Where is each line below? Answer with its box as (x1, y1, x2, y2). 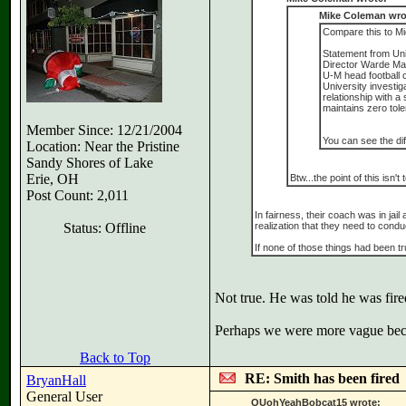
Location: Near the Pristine (26, 139, 179, 154)
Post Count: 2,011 (26, 188, 129, 203)
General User (26, 389, 102, 404)
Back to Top (80, 350, 150, 365)
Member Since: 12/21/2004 (26, 122, 182, 138)
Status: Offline (63, 220, 146, 236)
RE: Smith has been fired (245, 371, 400, 386)
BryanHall (26, 372, 86, 388)
